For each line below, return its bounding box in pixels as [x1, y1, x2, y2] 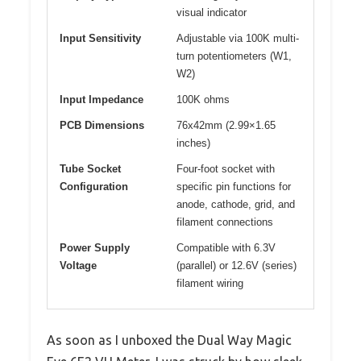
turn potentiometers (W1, [176, 49, 292, 62]
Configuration [60, 180, 128, 193]
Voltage [60, 259, 97, 272]
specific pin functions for [176, 180, 291, 193]
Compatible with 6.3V [176, 241, 276, 254]
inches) [176, 136, 210, 149]
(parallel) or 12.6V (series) [176, 259, 297, 272]
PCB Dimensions [60, 118, 144, 131]
